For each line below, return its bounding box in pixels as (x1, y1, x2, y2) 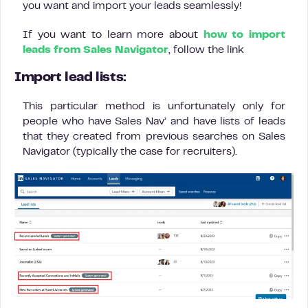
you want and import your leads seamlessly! (23, 1, 241, 12)
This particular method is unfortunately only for (23, 102, 285, 112)
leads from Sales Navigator (23, 45, 168, 56)
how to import (203, 30, 286, 41)
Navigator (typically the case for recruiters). (23, 147, 237, 157)
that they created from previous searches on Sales (23, 132, 285, 142)
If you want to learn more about (23, 30, 203, 41)
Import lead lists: (14, 72, 126, 85)
